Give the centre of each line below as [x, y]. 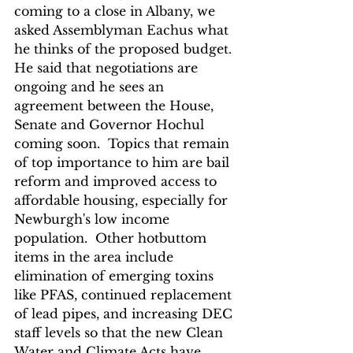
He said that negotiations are [108, 67]
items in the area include [96, 256]
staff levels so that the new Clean [121, 332]
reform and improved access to [117, 181]
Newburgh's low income [94, 219]
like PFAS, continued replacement [125, 294]
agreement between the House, [116, 105]
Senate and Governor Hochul [111, 124]
